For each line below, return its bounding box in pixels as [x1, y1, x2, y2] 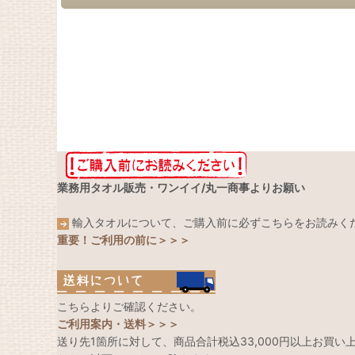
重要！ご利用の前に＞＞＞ [57, 233, 190, 247]
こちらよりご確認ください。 [57, 300, 201, 314]
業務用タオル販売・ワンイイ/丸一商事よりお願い [57, 181, 305, 195]
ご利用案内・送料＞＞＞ [57, 317, 179, 331]
